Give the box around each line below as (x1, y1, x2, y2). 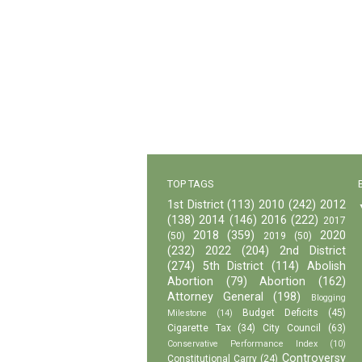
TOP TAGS (167, 178, 214, 191)
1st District (167, 198, 224, 213)
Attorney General (167, 290, 264, 305)
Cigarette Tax (167, 322, 231, 335)
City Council (263, 322, 321, 335)
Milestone (167, 308, 207, 319)
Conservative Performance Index (167, 339, 318, 350)
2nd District (279, 244, 346, 259)
